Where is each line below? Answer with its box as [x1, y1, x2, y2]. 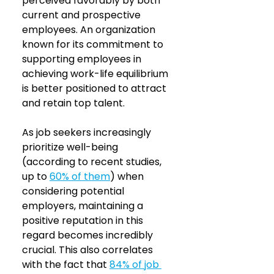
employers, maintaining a [22, 199, 146, 213]
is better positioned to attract [22, 81, 169, 96]
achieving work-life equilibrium [22, 67, 171, 81]
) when [110, 169, 146, 184]
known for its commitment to [22, 37, 166, 52]
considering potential [22, 184, 127, 199]
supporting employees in [22, 52, 144, 67]
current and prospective [22, 8, 143, 23]
